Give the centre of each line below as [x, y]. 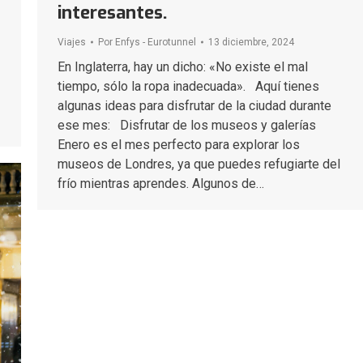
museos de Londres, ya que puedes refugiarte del [199, 164]
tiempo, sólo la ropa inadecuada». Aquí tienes [188, 86]
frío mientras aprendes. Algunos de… [161, 183]
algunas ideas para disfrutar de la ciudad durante [194, 105]
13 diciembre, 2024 [251, 42]
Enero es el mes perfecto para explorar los [179, 144]
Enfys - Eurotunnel [156, 42]
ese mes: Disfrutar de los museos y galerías [187, 125]
